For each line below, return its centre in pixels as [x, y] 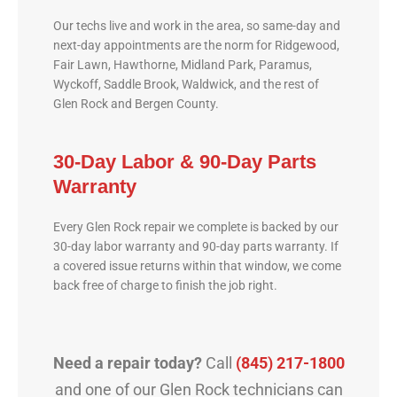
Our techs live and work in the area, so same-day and [197, 25]
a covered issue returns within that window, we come [197, 266]
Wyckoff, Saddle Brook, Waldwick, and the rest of [186, 84]
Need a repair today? [127, 363]
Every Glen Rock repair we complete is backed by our [196, 227]
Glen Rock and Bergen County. [136, 103]
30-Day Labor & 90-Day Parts [185, 162]
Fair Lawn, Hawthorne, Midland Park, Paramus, [183, 64]
